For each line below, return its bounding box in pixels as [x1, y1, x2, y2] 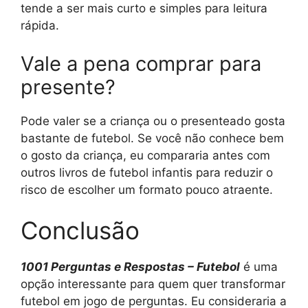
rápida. [21, 19, 59, 32]
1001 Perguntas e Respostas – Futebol [21, 260, 240, 274]
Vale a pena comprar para [21, 51, 261, 76]
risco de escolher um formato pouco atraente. [21, 182, 273, 197]
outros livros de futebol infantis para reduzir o [21, 165, 273, 179]
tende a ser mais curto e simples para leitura [21, 1, 267, 15]
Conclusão [21, 216, 140, 245]
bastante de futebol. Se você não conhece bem [21, 131, 284, 145]
